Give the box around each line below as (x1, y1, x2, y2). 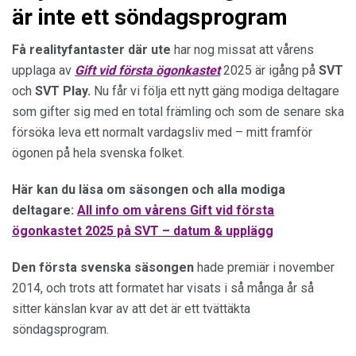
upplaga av (12, 63, 75, 78)
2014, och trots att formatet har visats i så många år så (12, 281, 314, 296)
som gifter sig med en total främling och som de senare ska (12, 104, 344, 119)
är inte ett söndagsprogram (12, 4, 288, 30)
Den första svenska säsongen (12, 260, 194, 275)
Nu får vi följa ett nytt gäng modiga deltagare (91, 83, 339, 99)
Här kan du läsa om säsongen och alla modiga (12, 182, 285, 197)
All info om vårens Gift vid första (77, 203, 274, 218)
